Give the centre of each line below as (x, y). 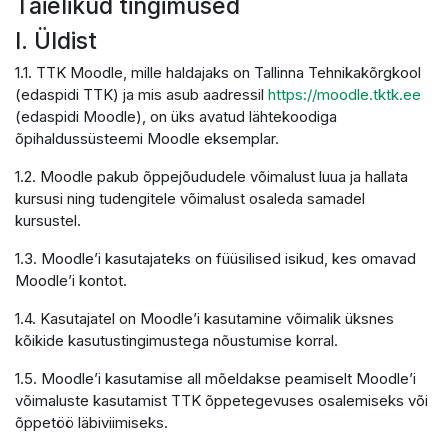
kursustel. (48, 220)
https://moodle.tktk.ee (344, 94)
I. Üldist (56, 40)
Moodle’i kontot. (71, 280)
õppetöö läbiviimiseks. (91, 422)
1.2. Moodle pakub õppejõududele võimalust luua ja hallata (211, 176)
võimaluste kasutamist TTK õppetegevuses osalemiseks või (221, 400)
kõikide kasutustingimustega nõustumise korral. (176, 340)
